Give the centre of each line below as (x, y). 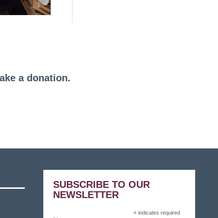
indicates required (159, 212)
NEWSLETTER (86, 194)
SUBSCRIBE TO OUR (101, 184)
